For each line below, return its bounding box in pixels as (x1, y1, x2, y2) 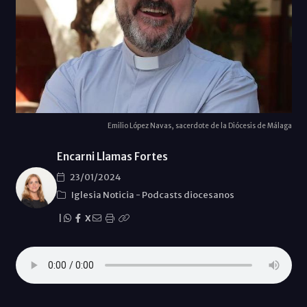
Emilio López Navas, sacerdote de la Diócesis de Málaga (107, 121, 292, 131)
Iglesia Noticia (71, 189, 136, 201)
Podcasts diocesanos (141, 189, 234, 201)
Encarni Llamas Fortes (56, 150, 168, 164)
